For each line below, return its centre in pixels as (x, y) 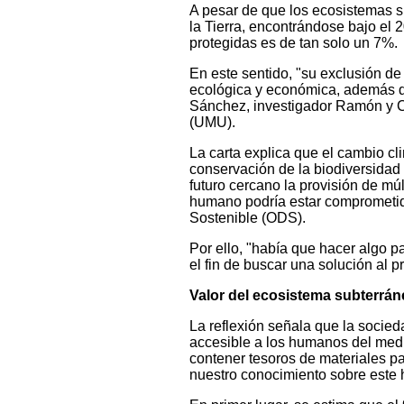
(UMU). (212, 123)
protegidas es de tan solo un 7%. (293, 43)
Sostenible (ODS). (247, 218)
